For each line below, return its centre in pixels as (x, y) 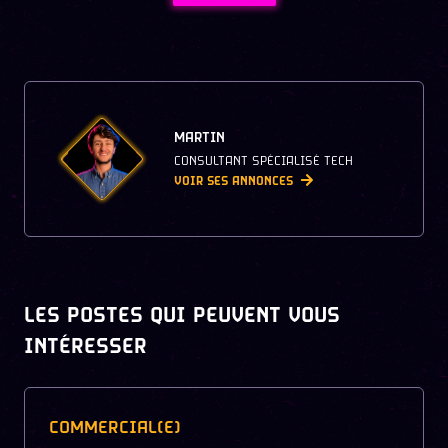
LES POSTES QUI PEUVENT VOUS (182, 316)
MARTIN (199, 138)
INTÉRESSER (85, 347)
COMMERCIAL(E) (115, 428)
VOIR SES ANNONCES (233, 181)
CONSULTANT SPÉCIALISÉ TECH (263, 161)
